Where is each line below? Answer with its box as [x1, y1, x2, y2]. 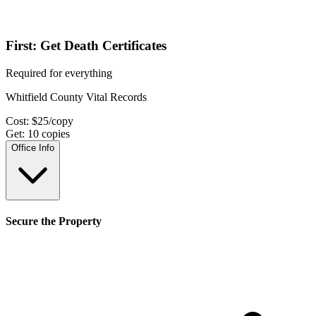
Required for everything [6, 66, 112, 79]
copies [39, 127, 70, 140]
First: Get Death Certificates [6, 37, 166, 53]
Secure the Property [6, 214, 102, 227]
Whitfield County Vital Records [6, 90, 147, 103]
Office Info [11, 142, 54, 153]
